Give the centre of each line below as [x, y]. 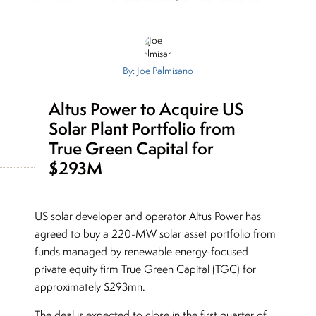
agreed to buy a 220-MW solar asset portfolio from [156, 233]
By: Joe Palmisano [158, 70]
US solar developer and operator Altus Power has [148, 216]
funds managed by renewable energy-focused [142, 251]
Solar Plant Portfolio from [142, 128]
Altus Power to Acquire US [146, 109]
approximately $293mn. [90, 286]
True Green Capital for [131, 148]
